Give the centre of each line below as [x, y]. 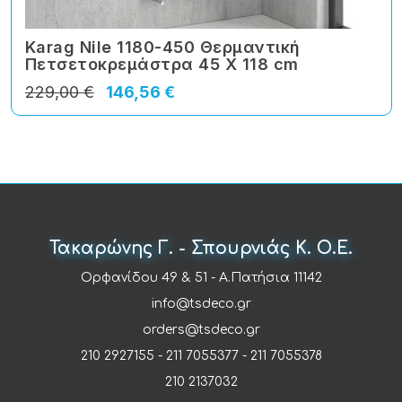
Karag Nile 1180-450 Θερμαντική [162, 48]
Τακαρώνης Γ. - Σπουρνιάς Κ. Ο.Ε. [201, 248]
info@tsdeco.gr [201, 303]
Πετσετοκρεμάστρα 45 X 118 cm [162, 65]
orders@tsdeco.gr [201, 329]
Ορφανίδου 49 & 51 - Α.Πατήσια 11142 [201, 277]
